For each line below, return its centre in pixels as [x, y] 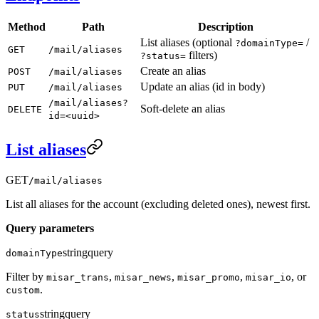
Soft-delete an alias [183, 109]
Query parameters [50, 229]
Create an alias [173, 71]
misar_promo [209, 278]
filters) [202, 56]
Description [226, 27]
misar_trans [78, 278]
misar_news [143, 278]
